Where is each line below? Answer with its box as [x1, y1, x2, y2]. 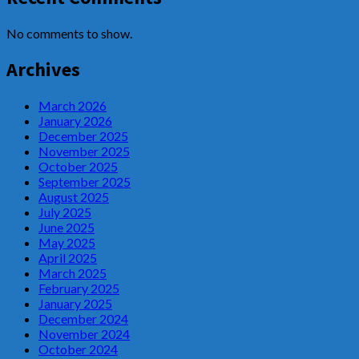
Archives [6, 56, 80, 82]
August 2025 [38, 188, 109, 204]
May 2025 [38, 234, 95, 250]
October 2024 [38, 341, 118, 357]
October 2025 [38, 158, 118, 174]
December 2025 [38, 127, 128, 143]
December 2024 [38, 310, 128, 326]
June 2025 [38, 219, 95, 235]
